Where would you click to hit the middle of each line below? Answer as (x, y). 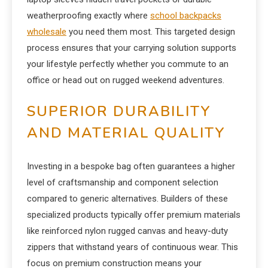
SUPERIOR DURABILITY (119, 111)
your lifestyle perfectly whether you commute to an (128, 64)
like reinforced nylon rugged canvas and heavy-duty (127, 231)
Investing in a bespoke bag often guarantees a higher (131, 166)
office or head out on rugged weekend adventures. (126, 80)
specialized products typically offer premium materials (134, 215)
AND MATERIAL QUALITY (126, 133)
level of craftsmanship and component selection (123, 182)
